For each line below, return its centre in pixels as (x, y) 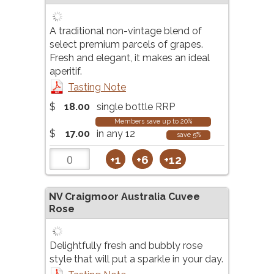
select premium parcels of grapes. (126, 45)
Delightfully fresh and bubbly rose (126, 246)
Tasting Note (97, 87)
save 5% (188, 135)
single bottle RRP (135, 107)
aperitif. (66, 72)
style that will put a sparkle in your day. (136, 259)
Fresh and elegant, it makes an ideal (130, 58)
